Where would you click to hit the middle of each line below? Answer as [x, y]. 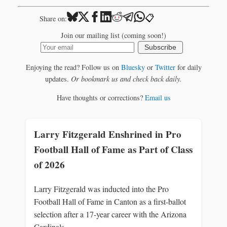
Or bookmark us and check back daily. [126, 79]
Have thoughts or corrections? [101, 97]
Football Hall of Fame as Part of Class [113, 150]
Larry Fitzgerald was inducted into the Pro [101, 188]
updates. [58, 79]
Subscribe [161, 48]
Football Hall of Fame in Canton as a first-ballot [110, 201]
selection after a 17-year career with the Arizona [110, 214]
